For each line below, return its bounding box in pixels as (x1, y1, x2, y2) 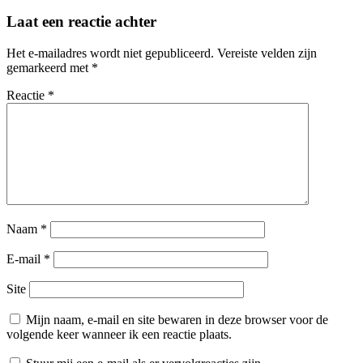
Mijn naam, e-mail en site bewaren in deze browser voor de (26, 312, 328, 327)
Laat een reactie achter (6, 12, 156, 30)
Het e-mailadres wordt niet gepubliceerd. (6, 45, 214, 60)
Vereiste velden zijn (217, 45, 317, 60)
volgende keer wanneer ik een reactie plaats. (6, 327, 232, 341)
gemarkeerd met (6, 60, 92, 75)
